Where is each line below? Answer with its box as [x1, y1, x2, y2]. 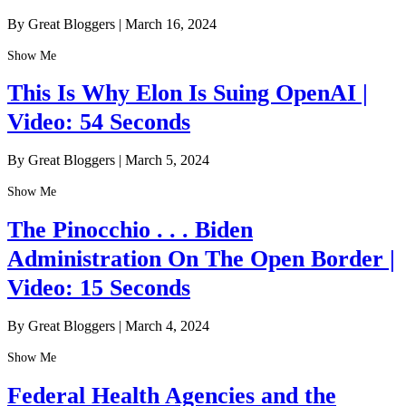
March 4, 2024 [125, 318, 209, 334]
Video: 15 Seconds [7, 274, 190, 301]
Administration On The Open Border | [7, 245, 395, 272]
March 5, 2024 [125, 152, 209, 169]
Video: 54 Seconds [7, 108, 190, 135]
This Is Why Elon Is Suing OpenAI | [7, 79, 368, 106]
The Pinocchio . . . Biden [7, 216, 253, 243]
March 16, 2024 [125, 15, 217, 32]
